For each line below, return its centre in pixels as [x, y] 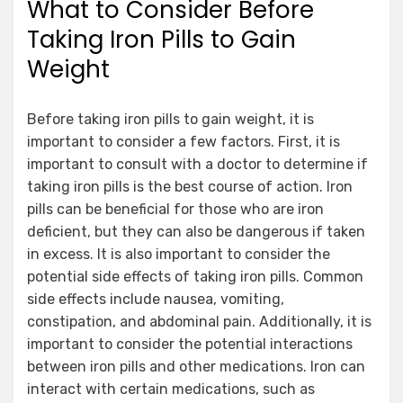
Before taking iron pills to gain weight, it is [170, 119]
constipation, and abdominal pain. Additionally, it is [199, 321]
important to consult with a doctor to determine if [197, 164]
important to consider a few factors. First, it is [184, 141]
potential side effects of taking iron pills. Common [195, 276]
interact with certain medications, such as [171, 389]
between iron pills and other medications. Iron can [196, 366]
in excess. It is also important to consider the [179, 254]
